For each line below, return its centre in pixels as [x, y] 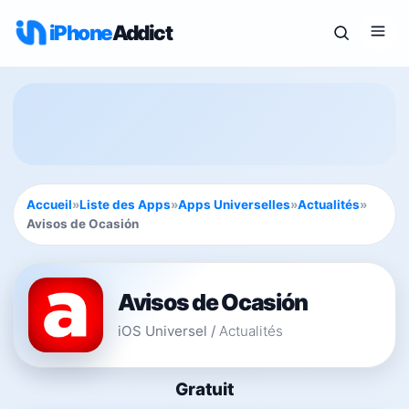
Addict [142, 32]
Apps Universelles [234, 204]
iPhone [81, 32]
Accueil [49, 204]
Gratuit [204, 389]
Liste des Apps [125, 204]
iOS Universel [163, 330]
